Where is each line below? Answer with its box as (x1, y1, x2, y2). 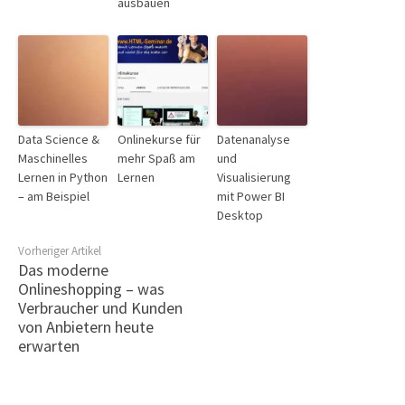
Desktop (217, 207, 263, 224)
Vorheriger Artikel (18, 243, 101, 259)
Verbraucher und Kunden (18, 297, 183, 319)
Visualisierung (217, 169, 291, 186)
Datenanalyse (217, 131, 290, 148)
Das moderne (18, 259, 108, 281)
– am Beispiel (18, 188, 89, 205)
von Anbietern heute (18, 316, 154, 338)
